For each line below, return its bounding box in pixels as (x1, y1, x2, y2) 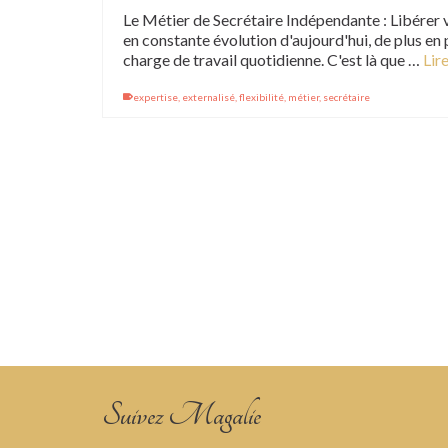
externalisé (182, 91, 235, 103)
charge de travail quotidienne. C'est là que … (123, 50, 423, 69)
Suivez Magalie (102, 398, 261, 433)
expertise (133, 91, 178, 103)
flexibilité (239, 91, 284, 103)
